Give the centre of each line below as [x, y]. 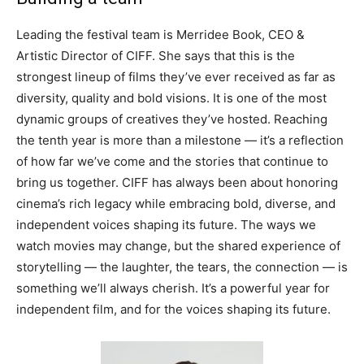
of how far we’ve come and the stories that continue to [172, 162]
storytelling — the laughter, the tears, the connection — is [182, 267]
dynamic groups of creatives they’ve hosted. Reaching [172, 119]
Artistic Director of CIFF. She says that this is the [156, 56]
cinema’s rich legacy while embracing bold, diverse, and [176, 204]
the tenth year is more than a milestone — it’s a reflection [180, 141]
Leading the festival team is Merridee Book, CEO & [160, 35]
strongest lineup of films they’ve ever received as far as [176, 77]
